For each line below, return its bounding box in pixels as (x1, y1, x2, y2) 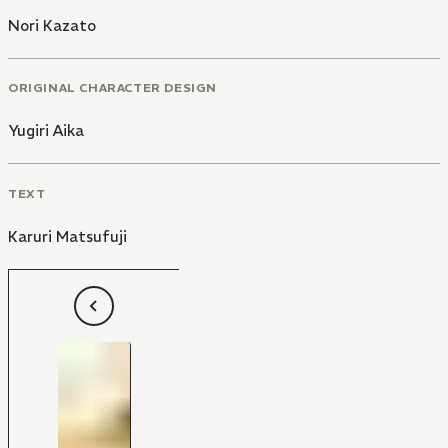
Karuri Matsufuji (8, 227, 127, 247)
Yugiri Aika (8, 121, 84, 141)
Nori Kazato (8, 15, 96, 35)
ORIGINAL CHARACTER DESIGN (8, 80, 217, 96)
